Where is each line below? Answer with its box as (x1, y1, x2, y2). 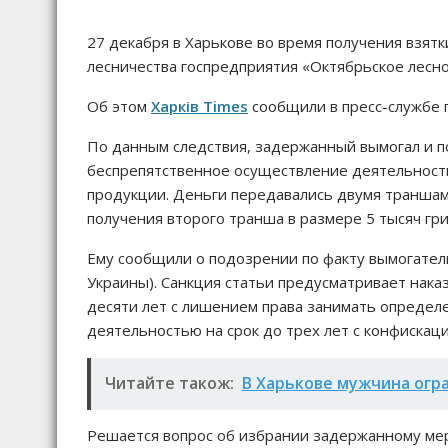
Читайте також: (104, 372, 234, 395)
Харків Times (151, 95, 248, 116)
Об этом (87, 95, 151, 116)
